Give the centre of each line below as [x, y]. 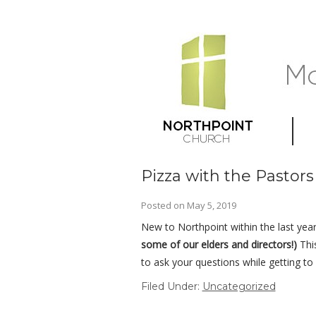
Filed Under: [171, 286]
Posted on [164, 205]
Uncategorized [239, 286]
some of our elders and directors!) [220, 244]
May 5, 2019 [211, 205]
